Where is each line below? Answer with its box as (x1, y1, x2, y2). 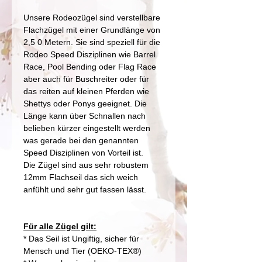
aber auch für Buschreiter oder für (23, 74, 149, 84)
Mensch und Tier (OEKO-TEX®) (23, 246, 142, 256)
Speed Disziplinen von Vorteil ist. (23, 148, 143, 157)
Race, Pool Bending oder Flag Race (23, 62, 156, 71)
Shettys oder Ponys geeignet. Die (23, 99, 147, 108)
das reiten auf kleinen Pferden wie (23, 87, 149, 96)
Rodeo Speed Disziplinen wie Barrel (23, 50, 156, 59)
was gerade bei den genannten (23, 136, 139, 145)
